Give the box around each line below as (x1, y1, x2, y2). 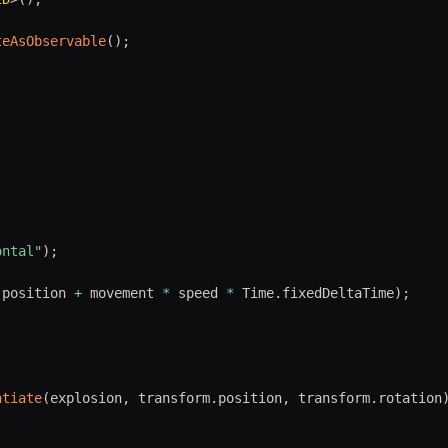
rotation (377, 389, 442, 406)
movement (81, 284, 162, 301)
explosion (49, 389, 122, 406)
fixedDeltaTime (281, 284, 394, 301)
